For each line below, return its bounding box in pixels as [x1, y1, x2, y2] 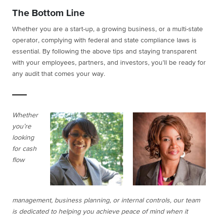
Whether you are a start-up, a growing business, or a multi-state [12, 26, 203, 33]
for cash [12, 145, 36, 153]
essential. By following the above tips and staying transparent [12, 48, 197, 55]
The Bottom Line [12, 8, 85, 18]
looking [12, 134, 34, 142]
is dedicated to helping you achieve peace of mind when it [12, 208, 188, 216]
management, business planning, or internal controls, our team [12, 197, 200, 204]
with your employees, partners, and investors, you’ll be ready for [12, 59, 206, 67]
